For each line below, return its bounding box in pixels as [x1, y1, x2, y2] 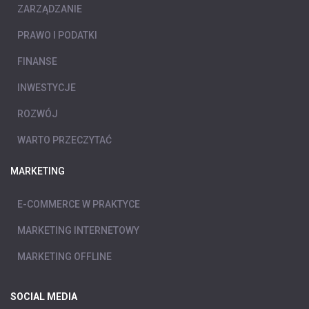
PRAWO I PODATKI [17, 29, 97, 41]
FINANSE [17, 55, 57, 67]
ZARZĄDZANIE [17, 3, 82, 14]
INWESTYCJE [17, 81, 76, 93]
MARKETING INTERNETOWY [17, 224, 139, 236]
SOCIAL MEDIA [10, 290, 77, 302]
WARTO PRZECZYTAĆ [17, 134, 112, 146]
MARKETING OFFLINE [17, 250, 112, 262]
